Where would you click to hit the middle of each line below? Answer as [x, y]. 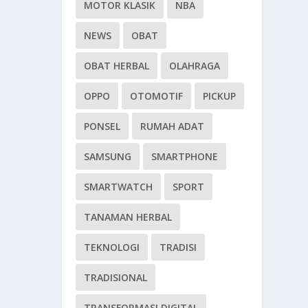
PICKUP [220, 96]
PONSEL [102, 126]
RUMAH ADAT [173, 126]
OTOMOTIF [157, 96]
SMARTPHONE [185, 156]
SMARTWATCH [119, 186]
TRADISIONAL [116, 277]
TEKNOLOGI [112, 247]
